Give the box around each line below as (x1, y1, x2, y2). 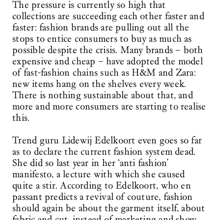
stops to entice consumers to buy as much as (12, 32, 192, 45)
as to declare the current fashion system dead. (12, 146, 196, 158)
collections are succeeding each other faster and (12, 10, 204, 22)
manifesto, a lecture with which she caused (12, 168, 185, 181)
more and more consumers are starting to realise (12, 100, 206, 112)
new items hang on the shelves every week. (12, 78, 187, 90)
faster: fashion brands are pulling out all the (12, 21, 190, 33)
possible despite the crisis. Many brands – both (12, 44, 203, 56)
